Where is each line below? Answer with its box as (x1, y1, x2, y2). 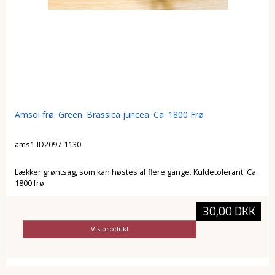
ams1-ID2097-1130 (14, 139, 81, 150)
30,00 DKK (202, 202, 255, 220)
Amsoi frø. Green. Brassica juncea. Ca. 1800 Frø (14, 108, 204, 120)
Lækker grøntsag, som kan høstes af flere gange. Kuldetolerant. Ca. (14, 166, 258, 177)
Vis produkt (90, 224, 129, 234)
